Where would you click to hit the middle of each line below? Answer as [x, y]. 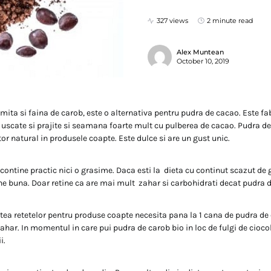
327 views [172, 21]
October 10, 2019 [203, 61]
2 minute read [230, 21]
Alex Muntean [200, 52]
